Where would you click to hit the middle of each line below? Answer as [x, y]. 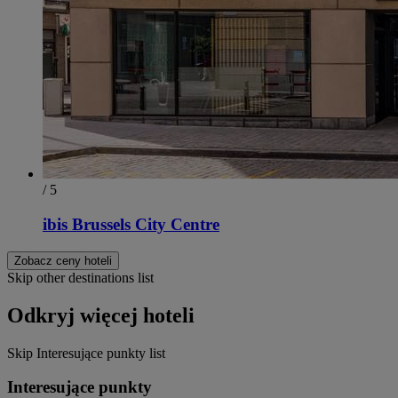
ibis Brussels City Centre [131, 225]
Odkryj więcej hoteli [101, 315]
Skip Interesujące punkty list [86, 353]
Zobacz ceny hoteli [63, 260]
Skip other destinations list [80, 277]
